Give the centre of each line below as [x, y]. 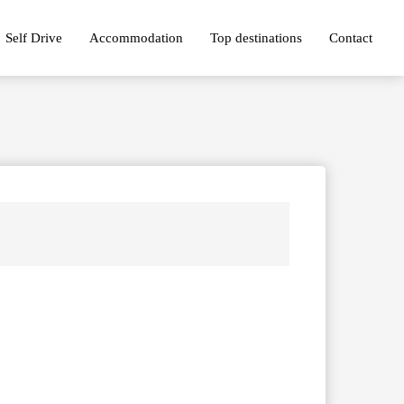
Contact [351, 37]
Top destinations [256, 37]
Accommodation [136, 37]
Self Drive [34, 37]
